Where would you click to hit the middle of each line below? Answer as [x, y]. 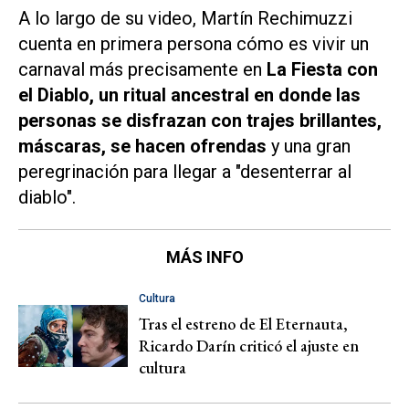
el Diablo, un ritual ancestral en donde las [189, 95]
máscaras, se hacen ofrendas [145, 147]
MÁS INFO [204, 257]
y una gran [311, 147]
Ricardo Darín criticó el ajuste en [249, 346]
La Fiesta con [322, 70]
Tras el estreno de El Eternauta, [243, 324]
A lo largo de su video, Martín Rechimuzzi [185, 19]
